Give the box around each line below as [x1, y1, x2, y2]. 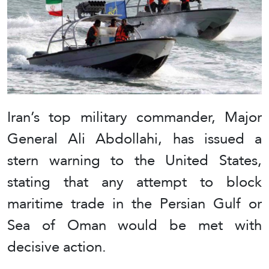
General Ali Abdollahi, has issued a [7, 125, 262, 153]
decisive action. [7, 233, 106, 261]
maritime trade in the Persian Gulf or [7, 190, 262, 217]
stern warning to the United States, [7, 147, 262, 174]
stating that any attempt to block [7, 168, 262, 196]
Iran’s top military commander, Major [7, 103, 262, 131]
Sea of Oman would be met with [7, 211, 262, 239]
